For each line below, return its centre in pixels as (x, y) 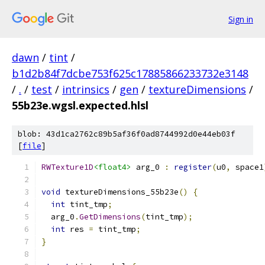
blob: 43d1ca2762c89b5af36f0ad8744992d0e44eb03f (127, 134)
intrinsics (86, 89)
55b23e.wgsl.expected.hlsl (80, 105)
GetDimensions (110, 217)
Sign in (241, 19)
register (193, 167)
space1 (247, 167)
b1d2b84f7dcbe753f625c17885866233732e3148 (130, 73)
